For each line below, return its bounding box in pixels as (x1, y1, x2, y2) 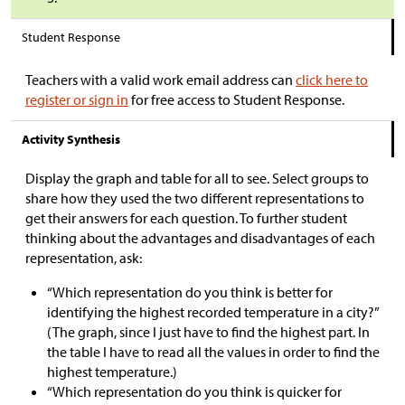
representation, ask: (25, 248, 142, 267)
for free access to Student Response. (128, 89, 344, 108)
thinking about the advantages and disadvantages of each (25, 228, 375, 247)
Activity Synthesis (22, 130, 120, 147)
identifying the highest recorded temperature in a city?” (47, 302, 379, 321)
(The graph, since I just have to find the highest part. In (47, 322, 370, 341)
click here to (296, 70, 368, 89)
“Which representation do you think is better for (47, 282, 333, 301)
